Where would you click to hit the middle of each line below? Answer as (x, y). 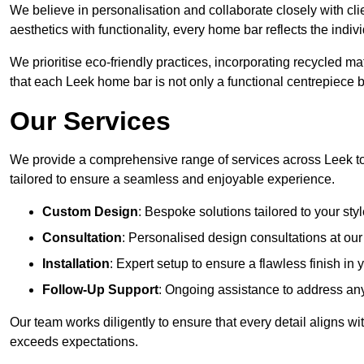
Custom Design (90, 212)
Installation (76, 264)
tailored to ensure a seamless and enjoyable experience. (172, 180)
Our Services (90, 121)
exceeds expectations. (74, 342)
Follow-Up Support (100, 290)
